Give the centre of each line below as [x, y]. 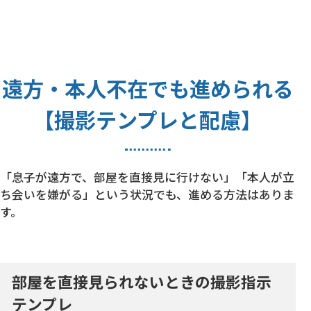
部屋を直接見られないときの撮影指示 [142, 281]
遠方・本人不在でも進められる [148, 89]
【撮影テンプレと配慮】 [148, 120]
